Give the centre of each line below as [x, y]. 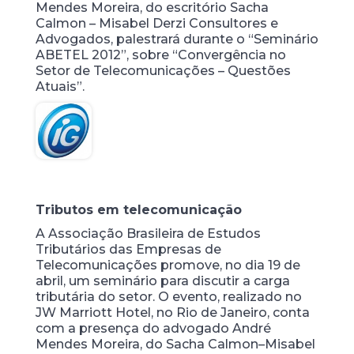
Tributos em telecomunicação [138, 210]
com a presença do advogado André [153, 328]
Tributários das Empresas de [128, 249]
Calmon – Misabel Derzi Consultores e [156, 23]
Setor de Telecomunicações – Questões [163, 71]
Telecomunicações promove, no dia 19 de [168, 265]
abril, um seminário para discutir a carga [162, 281]
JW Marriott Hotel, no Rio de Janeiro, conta [172, 313]
